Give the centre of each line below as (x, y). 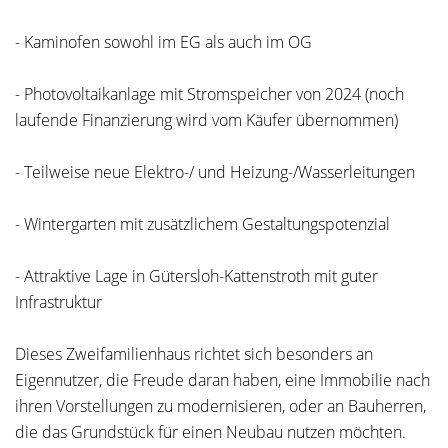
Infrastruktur (58, 302)
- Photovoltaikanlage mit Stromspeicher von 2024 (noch (209, 94)
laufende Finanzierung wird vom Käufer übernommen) (206, 120)
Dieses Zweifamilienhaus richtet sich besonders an (194, 354)
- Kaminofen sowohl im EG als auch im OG (163, 42)
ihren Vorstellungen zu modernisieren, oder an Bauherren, (220, 406)
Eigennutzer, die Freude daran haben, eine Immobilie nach (222, 380)
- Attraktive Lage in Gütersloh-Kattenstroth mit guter (196, 276)
